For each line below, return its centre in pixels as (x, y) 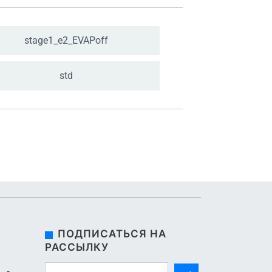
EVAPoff (90, 40)
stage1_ (41, 40)
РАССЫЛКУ (77, 247)
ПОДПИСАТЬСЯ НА (112, 234)
